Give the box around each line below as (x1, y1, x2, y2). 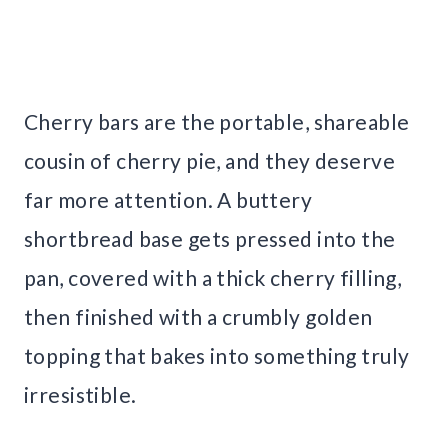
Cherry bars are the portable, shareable (24, 109, 410, 135)
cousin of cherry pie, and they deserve (24, 148, 395, 174)
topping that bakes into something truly (24, 343, 410, 369)
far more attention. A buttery (24, 187, 313, 213)
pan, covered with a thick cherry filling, (24, 265, 402, 291)
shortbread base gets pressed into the (24, 226, 396, 252)
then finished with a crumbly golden (24, 304, 373, 330)
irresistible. (24, 382, 137, 408)
